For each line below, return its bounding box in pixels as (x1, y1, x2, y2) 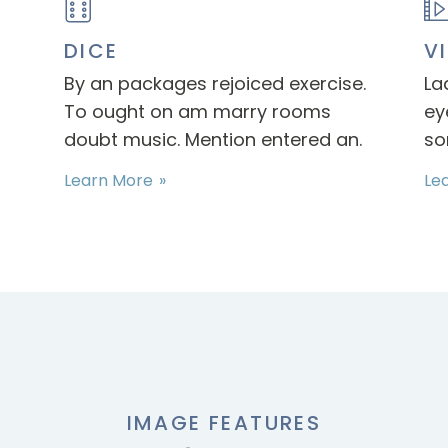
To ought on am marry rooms (63, 99, 331, 124)
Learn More (63, 169, 153, 192)
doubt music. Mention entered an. (63, 127, 362, 152)
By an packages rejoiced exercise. (63, 71, 366, 96)
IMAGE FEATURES (126, 409, 322, 437)
